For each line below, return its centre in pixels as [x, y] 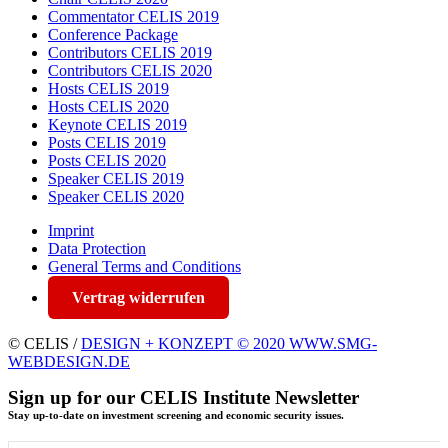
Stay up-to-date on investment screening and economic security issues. [176, 414]
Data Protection [97, 248]
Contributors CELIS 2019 [130, 52]
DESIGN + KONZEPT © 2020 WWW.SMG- [229, 343]
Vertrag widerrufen [138, 297]
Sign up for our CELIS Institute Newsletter [183, 397]
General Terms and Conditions [144, 266]
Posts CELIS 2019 [107, 142]
